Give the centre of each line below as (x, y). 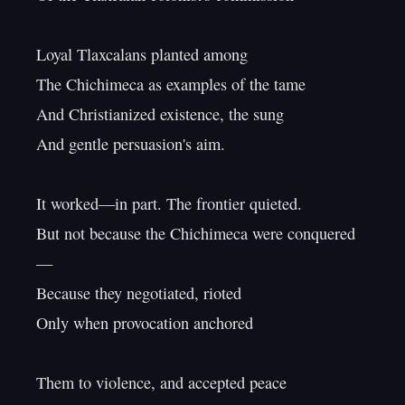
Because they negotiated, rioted (139, 293)
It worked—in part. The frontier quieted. (169, 203)
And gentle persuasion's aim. (131, 144)
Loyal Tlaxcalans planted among (142, 54)
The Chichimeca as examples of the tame (171, 84)
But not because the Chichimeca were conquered (196, 233)
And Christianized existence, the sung (160, 114)
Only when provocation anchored (145, 323)
